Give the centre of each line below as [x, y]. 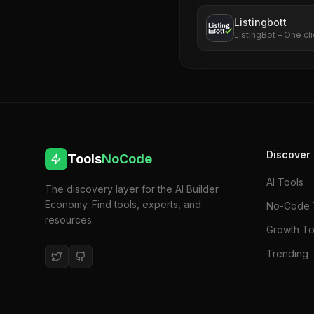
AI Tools [285, 182]
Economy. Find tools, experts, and [123, 204]
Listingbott [260, 22]
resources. [69, 220]
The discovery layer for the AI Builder [132, 189]
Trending [287, 253]
